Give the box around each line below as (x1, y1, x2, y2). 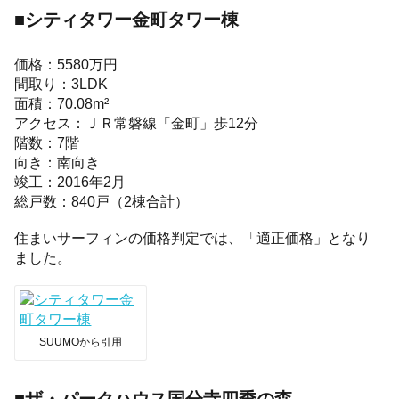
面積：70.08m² (14, 95, 110, 112)
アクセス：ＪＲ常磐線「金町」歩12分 (14, 115, 259, 132)
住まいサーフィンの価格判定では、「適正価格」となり (14, 230, 371, 247)
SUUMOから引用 (39, 336, 123, 349)
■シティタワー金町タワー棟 (14, 9, 240, 29)
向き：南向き (14, 154, 101, 171)
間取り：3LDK (14, 76, 109, 93)
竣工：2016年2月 (14, 174, 126, 191)
